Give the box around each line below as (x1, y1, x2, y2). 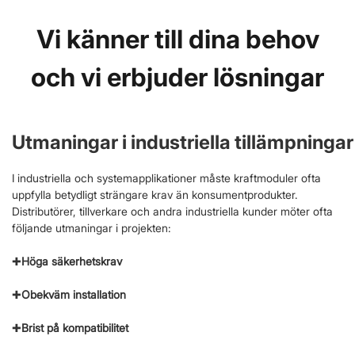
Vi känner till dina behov (36, 23, 319, 55)
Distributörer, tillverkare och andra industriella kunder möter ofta (12, 204, 333, 218)
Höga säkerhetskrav (21, 254, 122, 268)
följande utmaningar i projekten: (12, 220, 171, 235)
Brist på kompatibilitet (21, 320, 128, 334)
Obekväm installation (21, 287, 126, 301)
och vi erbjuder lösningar (31, 61, 324, 93)
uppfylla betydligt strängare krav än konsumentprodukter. (12, 187, 298, 201)
